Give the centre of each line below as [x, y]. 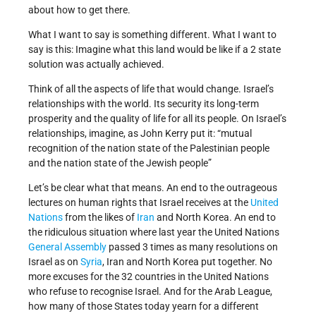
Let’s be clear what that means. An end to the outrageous [153, 188]
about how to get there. [79, 10]
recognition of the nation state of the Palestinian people [149, 148]
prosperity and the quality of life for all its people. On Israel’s [157, 119]
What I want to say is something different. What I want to [152, 35]
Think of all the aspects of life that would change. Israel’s [151, 89]
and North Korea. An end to [215, 218]
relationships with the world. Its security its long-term [144, 104]
